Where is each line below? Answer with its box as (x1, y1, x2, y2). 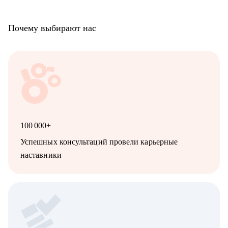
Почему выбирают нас (8, 23, 96, 34)
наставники (20, 151, 62, 160)
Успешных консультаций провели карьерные (20, 137, 178, 147)
